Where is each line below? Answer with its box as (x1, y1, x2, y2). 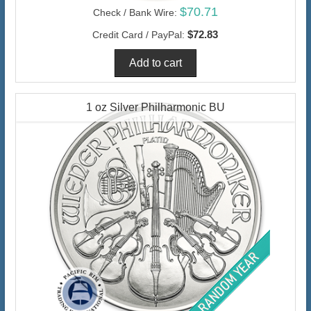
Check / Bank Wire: (92, 6, 177, 18)
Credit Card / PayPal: (92, 28, 185, 40)
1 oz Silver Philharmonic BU (85, 101, 225, 113)
